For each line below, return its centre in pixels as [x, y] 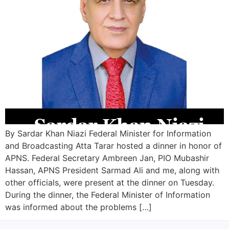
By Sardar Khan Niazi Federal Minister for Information [108, 133]
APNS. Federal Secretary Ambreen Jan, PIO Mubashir [107, 158]
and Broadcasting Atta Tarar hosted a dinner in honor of [113, 146]
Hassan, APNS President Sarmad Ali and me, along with [112, 170]
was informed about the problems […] [78, 207]
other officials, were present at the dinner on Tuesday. [110, 182]
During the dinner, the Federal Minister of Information [108, 195]
